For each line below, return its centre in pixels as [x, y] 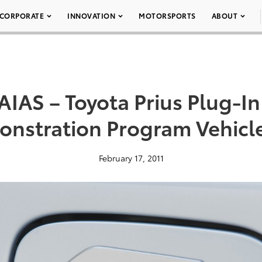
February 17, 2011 [131, 158]
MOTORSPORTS [167, 15]
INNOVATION [91, 15]
